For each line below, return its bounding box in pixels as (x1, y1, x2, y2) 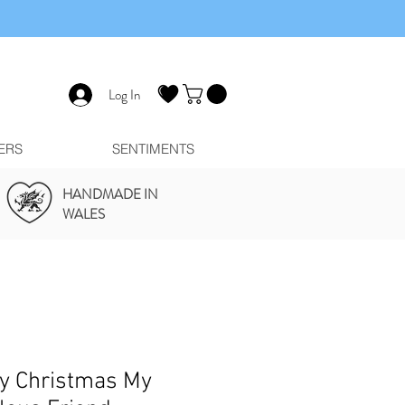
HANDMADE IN (62, 184, 158, 205)
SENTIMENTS (112, 140, 194, 158)
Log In (108, 84, 140, 105)
